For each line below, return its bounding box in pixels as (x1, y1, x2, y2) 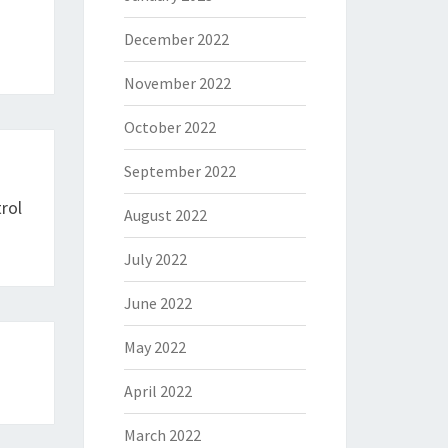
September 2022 (123, 161, 236, 181)
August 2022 (123, 205, 207, 225)
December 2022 (123, 29, 229, 49)
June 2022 (123, 293, 192, 313)
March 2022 (123, 425, 201, 445)
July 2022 (123, 249, 187, 269)
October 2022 (123, 117, 216, 137)
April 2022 (123, 381, 192, 401)
